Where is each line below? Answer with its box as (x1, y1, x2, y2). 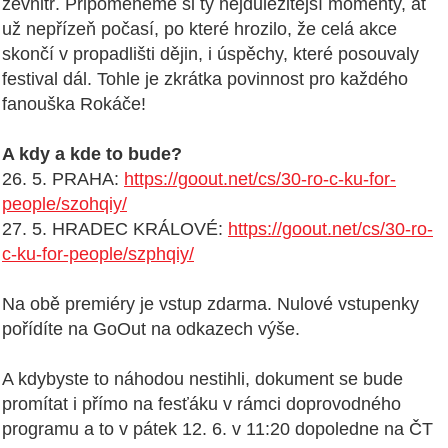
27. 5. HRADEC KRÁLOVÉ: (2, 219, 228, 240)
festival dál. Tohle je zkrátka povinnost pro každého (2, 69, 408, 90)
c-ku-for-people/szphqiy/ (2, 244, 194, 265)
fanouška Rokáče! (2, 94, 146, 115)
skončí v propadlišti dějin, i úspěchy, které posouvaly (2, 44, 419, 65)
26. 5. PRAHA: (2, 169, 124, 190)
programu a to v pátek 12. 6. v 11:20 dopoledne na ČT (2, 419, 433, 440)
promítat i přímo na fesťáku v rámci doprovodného (2, 394, 401, 415)
